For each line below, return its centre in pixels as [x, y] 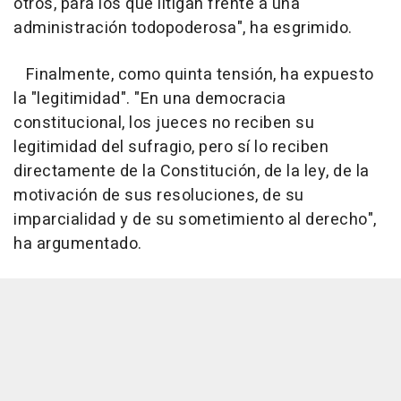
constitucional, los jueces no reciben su [164, 123]
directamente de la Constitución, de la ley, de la [192, 171]
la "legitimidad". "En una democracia [149, 99]
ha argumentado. [78, 244]
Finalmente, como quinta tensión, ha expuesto [194, 75]
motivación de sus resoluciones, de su [159, 196]
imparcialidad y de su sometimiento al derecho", [195, 220]
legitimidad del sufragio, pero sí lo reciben [171, 147]
